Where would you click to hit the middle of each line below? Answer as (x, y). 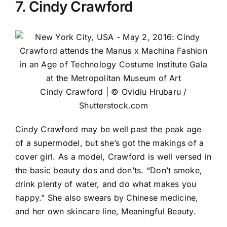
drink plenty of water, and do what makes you (106, 184)
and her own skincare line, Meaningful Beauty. (106, 212)
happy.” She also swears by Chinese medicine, (107, 198)
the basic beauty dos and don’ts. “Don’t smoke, (109, 171)
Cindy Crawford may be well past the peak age (108, 129)
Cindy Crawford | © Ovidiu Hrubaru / (113, 92)
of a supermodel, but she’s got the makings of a (110, 143)
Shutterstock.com (113, 106)
